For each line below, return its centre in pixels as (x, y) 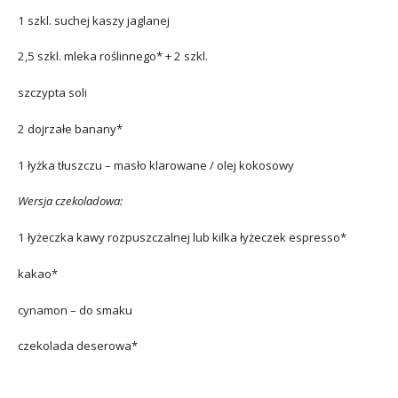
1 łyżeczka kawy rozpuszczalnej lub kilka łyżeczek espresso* (182, 238)
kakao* (38, 273)
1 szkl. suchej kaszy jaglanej (94, 20)
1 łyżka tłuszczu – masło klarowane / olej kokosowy (156, 165)
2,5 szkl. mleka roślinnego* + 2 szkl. (113, 56)
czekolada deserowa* (78, 346)
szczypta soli (52, 93)
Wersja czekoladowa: (70, 201)
